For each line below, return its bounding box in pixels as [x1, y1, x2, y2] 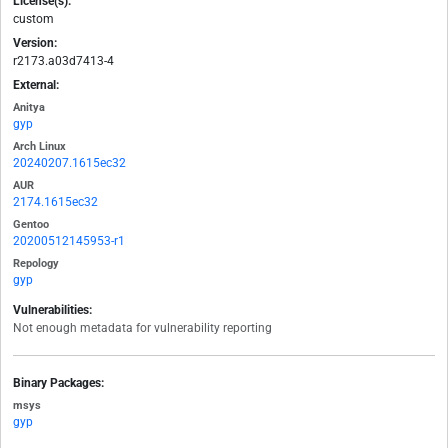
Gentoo [13, 218, 49, 232]
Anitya [13, 101, 45, 115]
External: [13, 78, 59, 93]
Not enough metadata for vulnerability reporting [13, 321, 272, 336]
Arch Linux [13, 140, 66, 154]
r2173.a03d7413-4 [13, 54, 114, 69]
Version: [13, 36, 57, 51]
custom [13, 12, 54, 27]
